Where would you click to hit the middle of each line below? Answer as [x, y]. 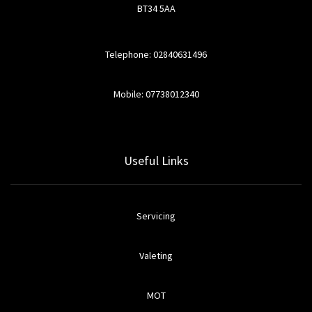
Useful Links [156, 161]
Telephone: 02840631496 [156, 54]
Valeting [156, 256]
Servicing [156, 216]
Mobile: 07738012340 [156, 94]
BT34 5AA [156, 8]
